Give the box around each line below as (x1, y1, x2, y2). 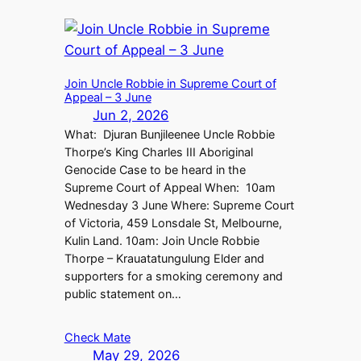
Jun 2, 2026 (93, 107, 169, 124)
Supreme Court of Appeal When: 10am (64, 180, 276, 195)
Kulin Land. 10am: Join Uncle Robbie (64, 234, 259, 248)
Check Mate (64, 330, 131, 345)
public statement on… (64, 287, 181, 301)
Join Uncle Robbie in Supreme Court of (64, 77, 276, 92)
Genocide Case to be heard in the (64, 163, 246, 177)
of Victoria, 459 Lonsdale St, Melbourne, (64, 216, 282, 230)
